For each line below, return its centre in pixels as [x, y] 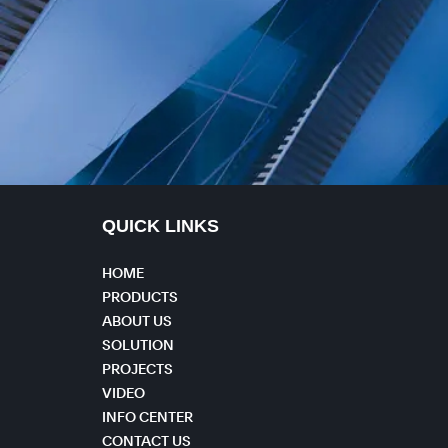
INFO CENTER [147, 417]
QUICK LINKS [160, 225]
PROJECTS [137, 369]
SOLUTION [138, 345]
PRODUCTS [140, 297]
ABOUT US [137, 321]
